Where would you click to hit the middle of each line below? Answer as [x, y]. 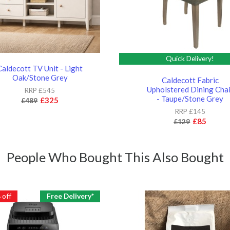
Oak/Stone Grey [40, 77]
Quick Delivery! [190, 59]
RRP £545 [40, 90]
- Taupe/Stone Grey [190, 98]
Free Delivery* [70, 196]
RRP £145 [190, 111]
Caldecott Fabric [190, 80]
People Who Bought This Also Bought [115, 157]
